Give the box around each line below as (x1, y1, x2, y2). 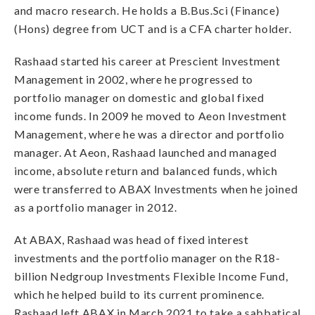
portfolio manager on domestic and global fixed (14, 91, 264, 104)
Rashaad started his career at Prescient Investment (14, 54, 281, 67)
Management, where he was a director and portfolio (14, 127, 285, 141)
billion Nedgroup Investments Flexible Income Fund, (14, 269, 288, 283)
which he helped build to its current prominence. (14, 288, 265, 301)
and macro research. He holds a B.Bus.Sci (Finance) (14, 4, 280, 17)
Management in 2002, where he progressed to (14, 72, 254, 86)
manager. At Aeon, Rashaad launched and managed (14, 146, 277, 159)
